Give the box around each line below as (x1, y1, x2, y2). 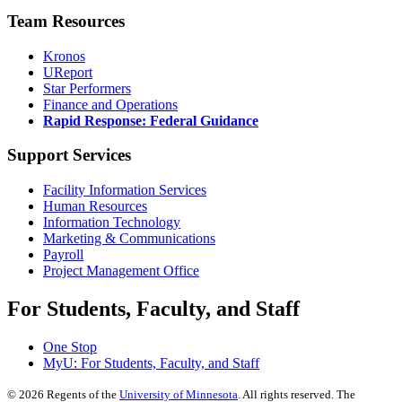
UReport (43, 64, 92, 80)
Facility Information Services (43, 181, 206, 197)
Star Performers (43, 80, 131, 96)
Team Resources (7, 11, 125, 31)
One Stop (43, 338, 97, 354)
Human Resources (43, 197, 147, 214)
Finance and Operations (43, 96, 178, 112)
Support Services (7, 145, 131, 165)
